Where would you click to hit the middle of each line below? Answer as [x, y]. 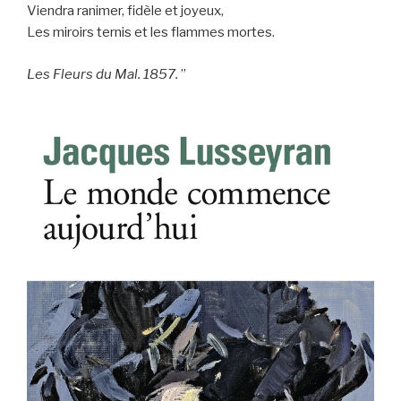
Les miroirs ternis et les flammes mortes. [151, 33]
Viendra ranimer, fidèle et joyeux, [125, 11]
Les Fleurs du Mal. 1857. [102, 74]
